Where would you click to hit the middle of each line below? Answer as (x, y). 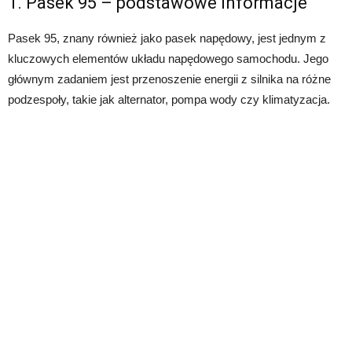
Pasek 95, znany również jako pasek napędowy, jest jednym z (167, 38)
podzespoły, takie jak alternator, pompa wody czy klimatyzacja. (169, 99)
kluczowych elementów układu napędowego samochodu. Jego (168, 58)
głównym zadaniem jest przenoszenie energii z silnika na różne (169, 79)
